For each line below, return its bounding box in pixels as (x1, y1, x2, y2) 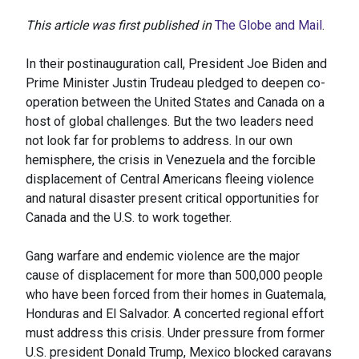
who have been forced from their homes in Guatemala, (26, 287, 326, 303)
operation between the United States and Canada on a (26, 95, 325, 111)
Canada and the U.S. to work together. (26, 210, 232, 226)
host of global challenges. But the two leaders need (26, 114, 313, 130)
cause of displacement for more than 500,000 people (26, 268, 323, 284)
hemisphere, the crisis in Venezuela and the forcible (26, 152, 316, 168)
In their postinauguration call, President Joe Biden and (26, 56, 327, 72)
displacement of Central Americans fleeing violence (26, 171, 314, 188)
